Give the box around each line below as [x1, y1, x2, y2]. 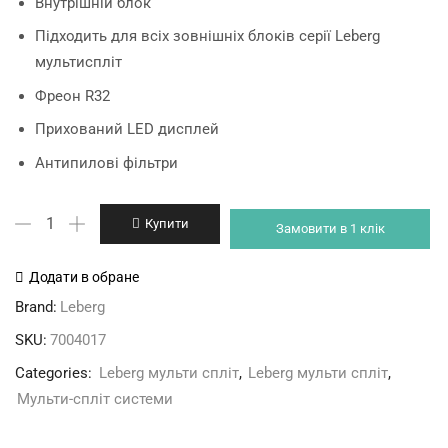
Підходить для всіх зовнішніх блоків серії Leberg [35, 27, 380, 46]
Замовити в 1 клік [275, 221, 385, 236]
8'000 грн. [93, 41, 173, 62]
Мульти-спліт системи [17, 389, 173, 408]
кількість [14, 284, 83, 304]
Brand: [15, 297, 57, 316]
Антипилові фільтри [35, 153, 178, 172]
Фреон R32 [35, 86, 110, 105]
